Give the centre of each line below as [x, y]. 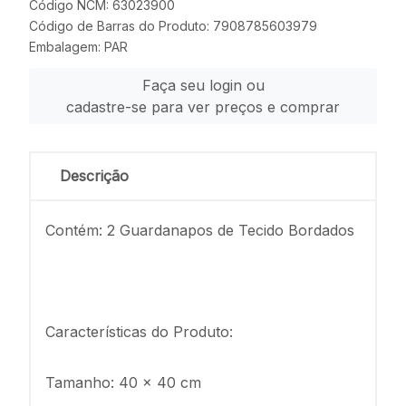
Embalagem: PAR [78, 47]
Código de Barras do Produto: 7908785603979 [173, 26]
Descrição [94, 176]
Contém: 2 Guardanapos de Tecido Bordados [200, 230]
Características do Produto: [139, 332]
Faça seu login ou [203, 85]
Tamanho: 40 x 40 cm [123, 382]
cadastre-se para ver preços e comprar [203, 107]
